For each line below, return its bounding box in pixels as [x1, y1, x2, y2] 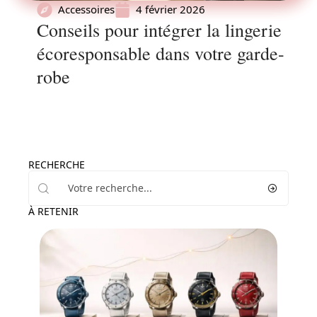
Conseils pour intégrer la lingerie [37, 18, 282, 42]
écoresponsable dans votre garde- [37, 41, 284, 65]
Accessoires [58, 2, 115, 16]
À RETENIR [28, 204, 79, 218]
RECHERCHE [28, 158, 85, 171]
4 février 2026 [136, 2, 205, 16]
